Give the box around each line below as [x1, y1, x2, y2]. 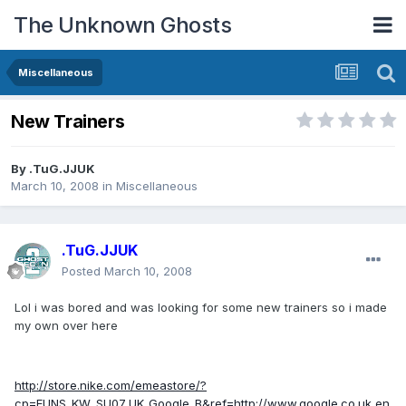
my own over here [14, 318, 118, 333]
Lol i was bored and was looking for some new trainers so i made [14, 300, 387, 315]
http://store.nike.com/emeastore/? [14, 378, 207, 393]
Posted [62, 264, 104, 279]
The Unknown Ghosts [14, 11, 231, 38]
